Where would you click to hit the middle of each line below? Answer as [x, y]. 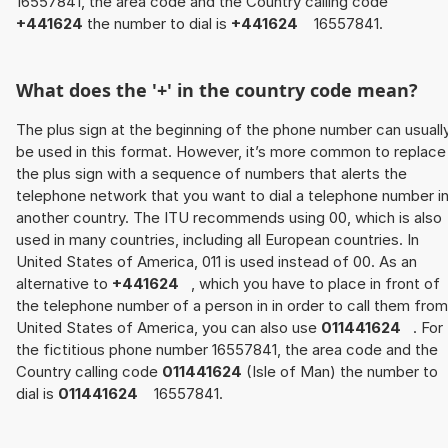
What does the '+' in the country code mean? [217, 89]
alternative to [64, 283]
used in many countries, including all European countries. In [217, 239]
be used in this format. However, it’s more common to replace [231, 151]
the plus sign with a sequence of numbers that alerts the [211, 173]
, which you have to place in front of [311, 283]
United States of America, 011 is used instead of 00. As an [216, 261]
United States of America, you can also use [168, 327]
